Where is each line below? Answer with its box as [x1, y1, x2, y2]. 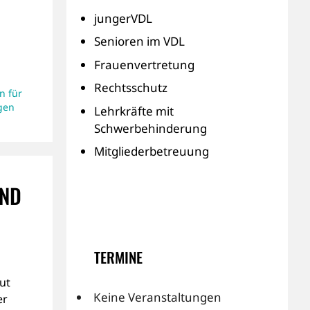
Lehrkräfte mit [94, 102, 174, 119]
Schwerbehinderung [94, 120, 207, 136]
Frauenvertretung [94, 56, 194, 73]
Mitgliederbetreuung [94, 143, 209, 159]
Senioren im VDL [94, 33, 185, 49]
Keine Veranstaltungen [93, 289, 221, 305]
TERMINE [94, 246, 143, 268]
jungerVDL [94, 10, 152, 26]
